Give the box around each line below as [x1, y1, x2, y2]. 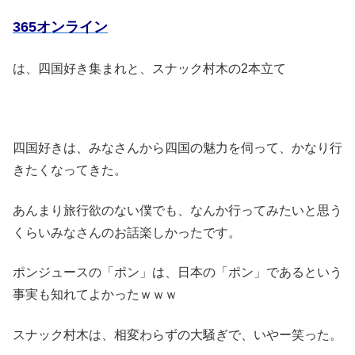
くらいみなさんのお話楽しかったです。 [13, 225, 241, 239]
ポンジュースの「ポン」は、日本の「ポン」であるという [13, 265, 342, 280]
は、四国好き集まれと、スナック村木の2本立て [13, 61, 286, 75]
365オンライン [13, 19, 108, 36]
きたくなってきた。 [13, 163, 127, 177]
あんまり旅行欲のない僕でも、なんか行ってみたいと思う [13, 203, 342, 217]
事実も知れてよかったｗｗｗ [13, 288, 177, 302]
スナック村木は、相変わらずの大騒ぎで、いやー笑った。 [13, 327, 342, 342]
